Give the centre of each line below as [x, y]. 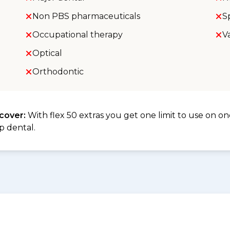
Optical [47, 53]
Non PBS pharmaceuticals [86, 16]
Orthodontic [58, 72]
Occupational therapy [77, 35]
